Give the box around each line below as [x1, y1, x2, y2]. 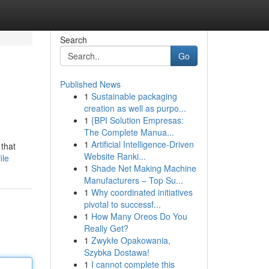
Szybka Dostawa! [83, 246, 150, 258]
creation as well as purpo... [83, 102, 186, 114]
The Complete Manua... [83, 126, 174, 138]
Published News [59, 78, 121, 90]
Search [59, 34, 87, 46]
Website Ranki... [83, 150, 146, 162]
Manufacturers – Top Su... [83, 174, 183, 186]
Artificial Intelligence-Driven [91, 138, 194, 150]
